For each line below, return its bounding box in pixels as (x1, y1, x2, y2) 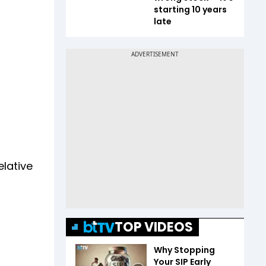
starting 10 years (154, 3, 227, 15)
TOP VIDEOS (115, 217, 193, 236)
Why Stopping (154, 243, 215, 256)
